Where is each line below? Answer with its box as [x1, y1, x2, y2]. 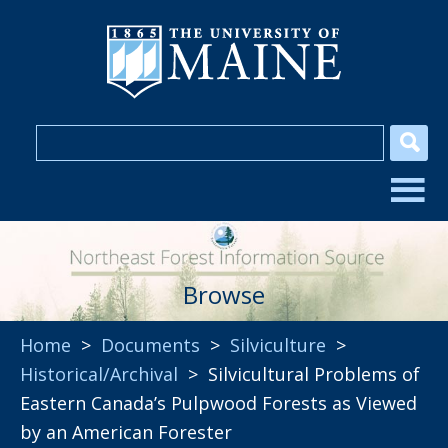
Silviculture [230, 333, 326, 357]
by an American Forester [20, 420, 232, 444]
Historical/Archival [20, 362, 178, 386]
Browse [183, 278, 265, 311]
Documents [101, 333, 200, 357]
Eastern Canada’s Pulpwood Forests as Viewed [20, 391, 417, 415]
